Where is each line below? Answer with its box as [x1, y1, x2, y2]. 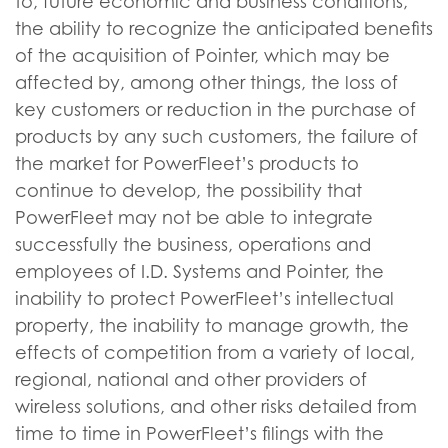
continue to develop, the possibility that [15, 180, 362, 201]
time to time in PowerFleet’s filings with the [15, 423, 384, 444]
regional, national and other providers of [15, 369, 367, 390]
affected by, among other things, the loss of [15, 72, 398, 93]
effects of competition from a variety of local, [15, 342, 415, 363]
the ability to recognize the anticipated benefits [15, 18, 433, 39]
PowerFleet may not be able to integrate [15, 207, 373, 228]
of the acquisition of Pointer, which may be [15, 45, 390, 66]
